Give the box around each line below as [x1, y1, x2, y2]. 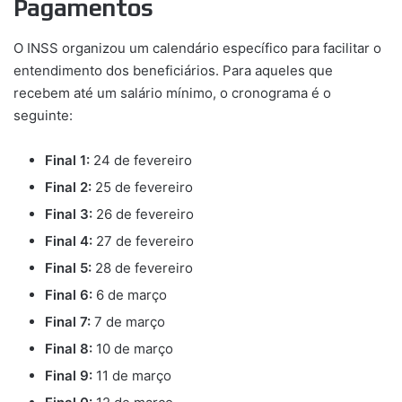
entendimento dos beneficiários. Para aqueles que [13, 61, 333, 79]
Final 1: [45, 151, 90, 169]
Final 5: [45, 258, 92, 276]
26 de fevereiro [92, 205, 194, 223]
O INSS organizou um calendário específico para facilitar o [13, 39, 381, 57]
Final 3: [45, 205, 92, 223]
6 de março [92, 285, 167, 303]
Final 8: [45, 339, 92, 357]
